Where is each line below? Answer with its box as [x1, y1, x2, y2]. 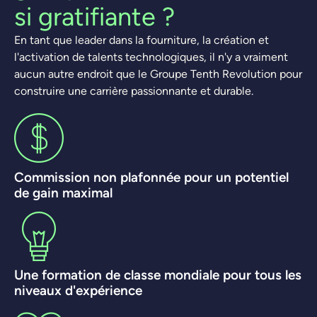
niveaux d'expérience [14, 282, 142, 298]
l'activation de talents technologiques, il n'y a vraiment [14, 50, 288, 64]
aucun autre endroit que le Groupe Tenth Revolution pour [14, 67, 302, 81]
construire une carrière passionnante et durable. [14, 83, 253, 98]
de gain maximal [14, 184, 113, 200]
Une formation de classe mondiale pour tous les [14, 266, 301, 282]
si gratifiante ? [14, 1, 175, 31]
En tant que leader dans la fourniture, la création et [14, 33, 269, 47]
